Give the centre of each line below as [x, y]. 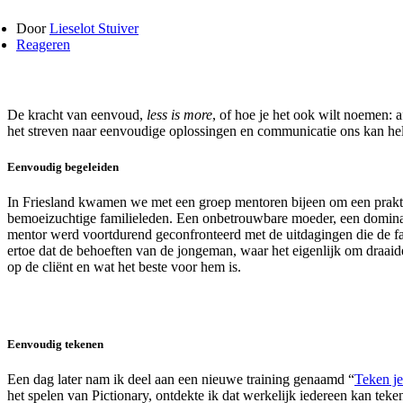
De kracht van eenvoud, [77, 115]
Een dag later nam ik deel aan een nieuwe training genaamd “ [181, 379]
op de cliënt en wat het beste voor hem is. [124, 266]
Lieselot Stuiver [94, 29]
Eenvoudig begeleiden [63, 166]
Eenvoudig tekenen [55, 344]
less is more [179, 115]
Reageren [43, 45]
